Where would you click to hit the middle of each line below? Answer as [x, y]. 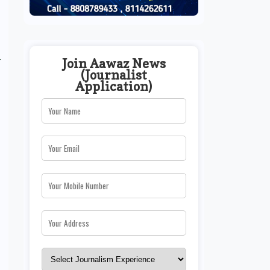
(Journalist [114, 75]
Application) [114, 86]
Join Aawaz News [114, 63]
